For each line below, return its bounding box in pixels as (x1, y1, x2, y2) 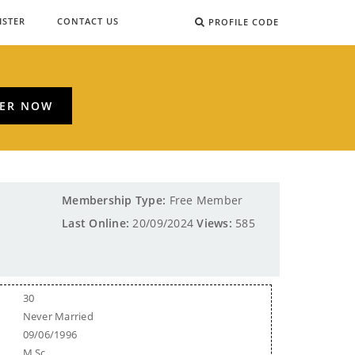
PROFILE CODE (208, 16, 279, 28)
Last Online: (62, 215, 130, 231)
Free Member (166, 193, 243, 208)
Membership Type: (62, 193, 166, 208)
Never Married (22, 308, 94, 323)
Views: (197, 215, 232, 231)
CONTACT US (56, 15, 119, 27)
